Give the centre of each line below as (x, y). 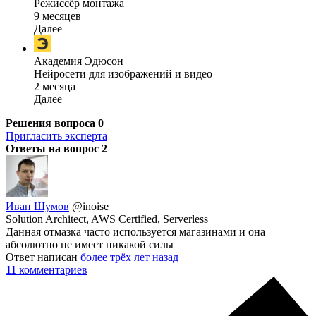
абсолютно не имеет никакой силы (90, 245)
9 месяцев (57, 16)
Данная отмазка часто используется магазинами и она (135, 232)
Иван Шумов (37, 207)
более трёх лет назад (129, 257)
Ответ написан (43, 257)
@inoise (90, 207)
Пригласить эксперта (56, 136)
